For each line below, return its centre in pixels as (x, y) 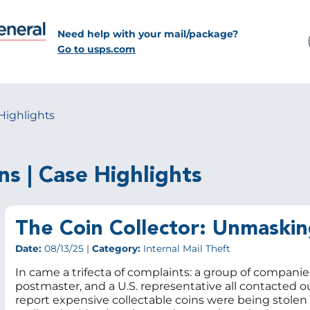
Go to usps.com (97, 49)
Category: (116, 249)
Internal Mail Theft (185, 249)
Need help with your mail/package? (148, 34)
